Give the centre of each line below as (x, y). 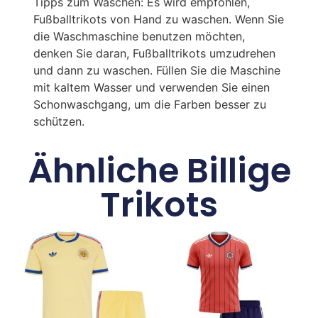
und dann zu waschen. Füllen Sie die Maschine (157, 70)
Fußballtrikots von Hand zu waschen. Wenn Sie (158, 19)
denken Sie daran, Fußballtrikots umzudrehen (154, 53)
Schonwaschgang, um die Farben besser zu (149, 104)
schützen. (59, 121)
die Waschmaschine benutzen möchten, (139, 36)
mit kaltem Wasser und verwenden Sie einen (151, 87)
